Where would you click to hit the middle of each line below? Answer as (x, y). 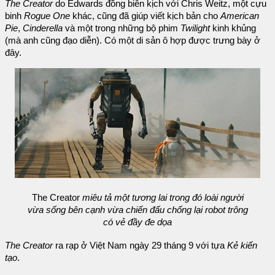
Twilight (195, 29)
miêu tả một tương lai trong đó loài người (163, 198)
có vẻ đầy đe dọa (137, 223)
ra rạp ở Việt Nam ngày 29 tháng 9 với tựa (140, 245)
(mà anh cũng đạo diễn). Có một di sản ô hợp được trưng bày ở (133, 41)
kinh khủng (233, 29)
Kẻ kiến (242, 245)
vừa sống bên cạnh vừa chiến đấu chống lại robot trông (137, 210)
